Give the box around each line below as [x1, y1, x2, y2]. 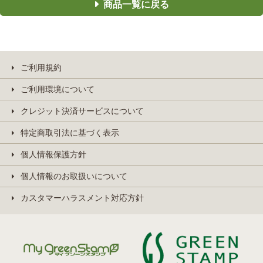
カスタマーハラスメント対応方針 [21, 193, 144, 203]
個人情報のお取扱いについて [21, 171, 127, 181]
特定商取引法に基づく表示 [21, 127, 119, 137]
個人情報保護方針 [21, 149, 86, 159]
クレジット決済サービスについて [21, 106, 144, 116]
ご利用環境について [21, 84, 95, 94]
